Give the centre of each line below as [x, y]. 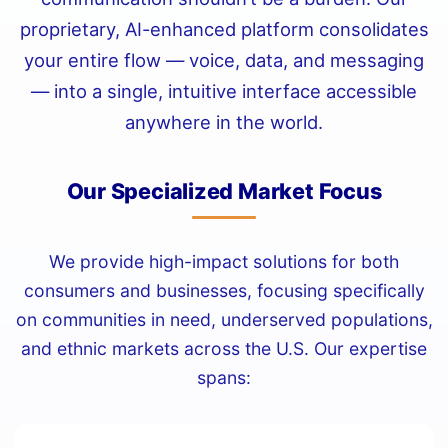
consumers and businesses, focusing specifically [224, 290]
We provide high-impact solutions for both [224, 261]
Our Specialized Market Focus [224, 191]
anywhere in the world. [224, 122]
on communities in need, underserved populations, [224, 319]
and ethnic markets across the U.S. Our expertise [224, 348]
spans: [224, 377]
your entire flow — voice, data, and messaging [224, 60]
